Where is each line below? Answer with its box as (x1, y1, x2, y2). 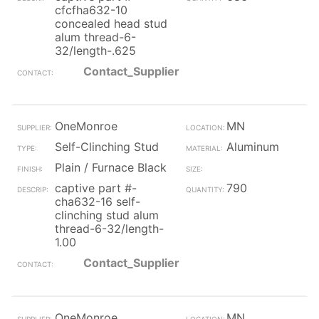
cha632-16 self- (55, 194, 140, 209)
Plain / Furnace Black (55, 160, 167, 174)
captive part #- (55, 181, 137, 195)
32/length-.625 (55, 43, 136, 58)
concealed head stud (55, 16, 167, 31)
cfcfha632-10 (55, 3, 127, 17)
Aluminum (226, 140, 279, 154)
